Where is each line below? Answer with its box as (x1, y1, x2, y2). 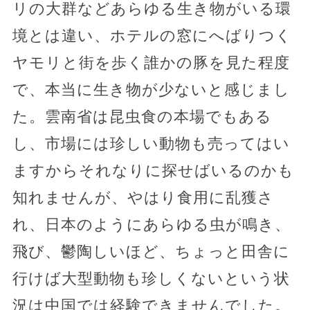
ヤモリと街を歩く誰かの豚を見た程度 (12, 53, 290, 71)
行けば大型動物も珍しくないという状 (12, 269, 290, 287)
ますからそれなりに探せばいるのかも (12, 161, 294, 179)
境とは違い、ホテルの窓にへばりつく (12, 26, 292, 44)
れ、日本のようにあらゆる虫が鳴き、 (12, 215, 291, 233)
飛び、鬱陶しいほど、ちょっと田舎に (12, 242, 290, 260)
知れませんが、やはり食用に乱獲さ (12, 188, 274, 206)
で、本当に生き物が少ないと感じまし (12, 80, 290, 98)
